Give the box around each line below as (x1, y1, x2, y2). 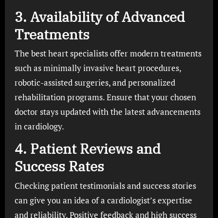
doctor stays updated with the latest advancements (14, 106, 200, 117)
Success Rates (14, 157, 104, 175)
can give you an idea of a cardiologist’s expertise (14, 194, 192, 206)
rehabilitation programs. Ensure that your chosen (14, 91, 196, 103)
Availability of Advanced (30, 7, 185, 26)
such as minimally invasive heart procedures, (14, 62, 181, 73)
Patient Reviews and (30, 140, 161, 158)
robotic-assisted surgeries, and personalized (14, 77, 175, 88)
